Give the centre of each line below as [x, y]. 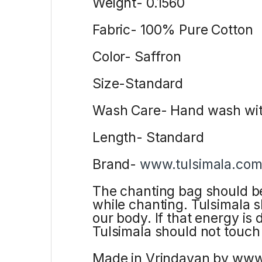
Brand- [116, 164]
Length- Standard [148, 137]
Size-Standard [138, 83]
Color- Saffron [137, 56]
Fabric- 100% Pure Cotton [173, 30]
